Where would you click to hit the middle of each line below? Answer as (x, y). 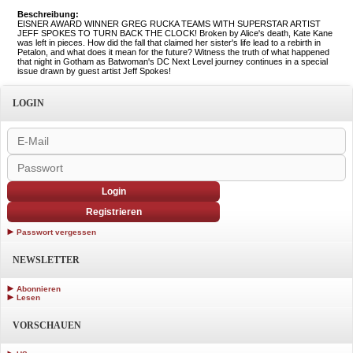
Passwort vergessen (56, 232)
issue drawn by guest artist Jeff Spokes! (94, 71)
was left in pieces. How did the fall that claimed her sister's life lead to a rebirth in (169, 43)
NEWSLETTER (46, 260)
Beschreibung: (48, 15)
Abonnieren (39, 289)
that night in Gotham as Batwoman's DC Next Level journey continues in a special (173, 62)
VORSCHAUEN (47, 326)
